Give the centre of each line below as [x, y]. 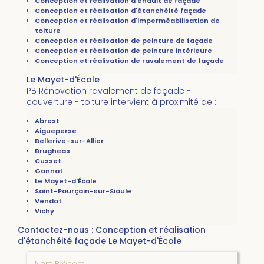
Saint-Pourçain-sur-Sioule [83, 191]
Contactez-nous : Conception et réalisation [112, 230]
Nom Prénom [54, 257]
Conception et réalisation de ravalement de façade [129, 61]
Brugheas [52, 151]
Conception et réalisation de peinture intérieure [123, 51]
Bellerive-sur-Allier [69, 141]
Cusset [48, 161]
